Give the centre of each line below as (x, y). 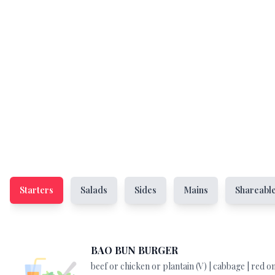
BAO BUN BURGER (134, 250)
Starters (37, 190)
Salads (94, 190)
